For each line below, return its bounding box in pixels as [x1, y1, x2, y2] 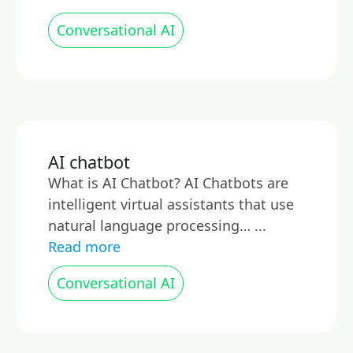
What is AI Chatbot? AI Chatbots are [48, 173, 288, 192]
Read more [48, 237, 121, 256]
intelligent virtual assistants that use [48, 195, 294, 214]
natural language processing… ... [48, 216, 266, 235]
